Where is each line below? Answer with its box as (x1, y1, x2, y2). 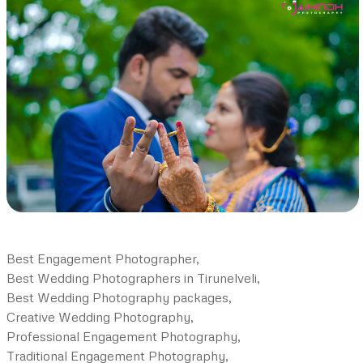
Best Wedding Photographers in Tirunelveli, (6, 269, 260, 286)
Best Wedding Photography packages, (6, 288, 232, 305)
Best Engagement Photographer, (6, 250, 199, 267)
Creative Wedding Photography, (6, 308, 194, 325)
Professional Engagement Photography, (6, 327, 241, 344)
